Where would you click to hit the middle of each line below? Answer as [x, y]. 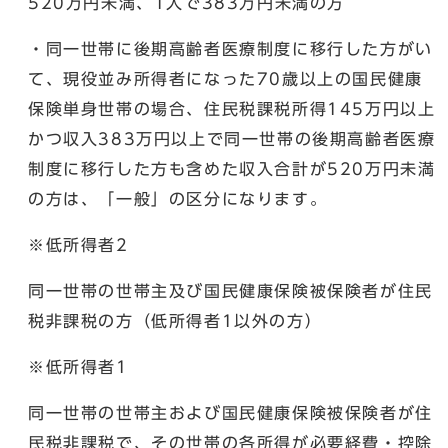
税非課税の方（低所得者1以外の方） [175, 320]
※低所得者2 [78, 244]
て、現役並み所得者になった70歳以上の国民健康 [225, 78]
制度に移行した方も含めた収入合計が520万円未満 [232, 168]
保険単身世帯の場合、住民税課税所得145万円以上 [232, 108]
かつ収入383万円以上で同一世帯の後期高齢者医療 [232, 138]
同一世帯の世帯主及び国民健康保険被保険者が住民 [230, 290]
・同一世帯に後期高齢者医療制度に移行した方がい [230, 48]
